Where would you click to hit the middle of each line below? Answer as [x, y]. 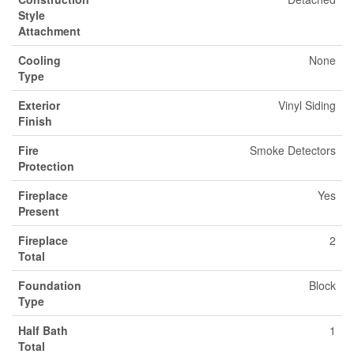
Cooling [40, 60]
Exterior [39, 105]
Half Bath [43, 330]
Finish [35, 121]
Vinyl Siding [307, 105]
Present [39, 211]
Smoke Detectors [293, 150]
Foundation [50, 285]
